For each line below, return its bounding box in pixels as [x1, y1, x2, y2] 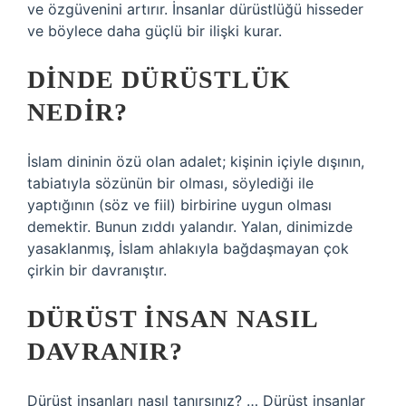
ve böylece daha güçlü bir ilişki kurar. [27, 22, 282, 40]
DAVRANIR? [27, 337, 183, 365]
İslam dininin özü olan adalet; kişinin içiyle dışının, [27, 152, 364, 170]
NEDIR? [27, 98, 129, 126]
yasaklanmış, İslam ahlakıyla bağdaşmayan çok [27, 239, 349, 257]
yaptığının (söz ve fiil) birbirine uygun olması [27, 196, 332, 214]
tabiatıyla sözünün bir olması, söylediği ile [27, 174, 314, 192]
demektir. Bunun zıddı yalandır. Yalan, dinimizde [27, 217, 353, 236]
